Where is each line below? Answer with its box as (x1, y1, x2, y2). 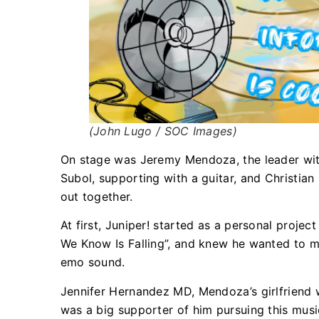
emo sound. (60, 255, 125, 270)
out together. (60, 189, 133, 204)
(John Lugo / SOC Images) (88, 124, 237, 139)
